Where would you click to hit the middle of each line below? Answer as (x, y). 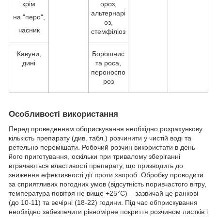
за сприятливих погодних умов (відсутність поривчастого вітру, (108, 184)
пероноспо (108, 72)
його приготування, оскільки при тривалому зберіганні (94, 156)
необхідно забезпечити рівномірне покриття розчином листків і (108, 211)
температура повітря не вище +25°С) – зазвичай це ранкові (103, 193)
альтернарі (108, 13)
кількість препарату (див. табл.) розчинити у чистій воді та (100, 138)
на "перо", (29, 17)
